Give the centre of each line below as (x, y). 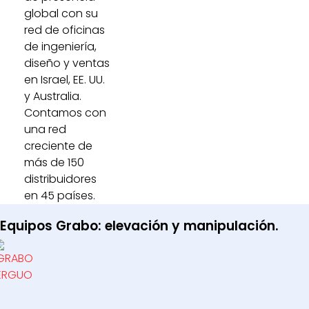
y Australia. (53, 96)
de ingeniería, (60, 46)
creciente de (58, 146)
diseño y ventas (67, 63)
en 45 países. (60, 195)
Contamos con (65, 112)
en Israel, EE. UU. (64, 79)
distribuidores (60, 179)
